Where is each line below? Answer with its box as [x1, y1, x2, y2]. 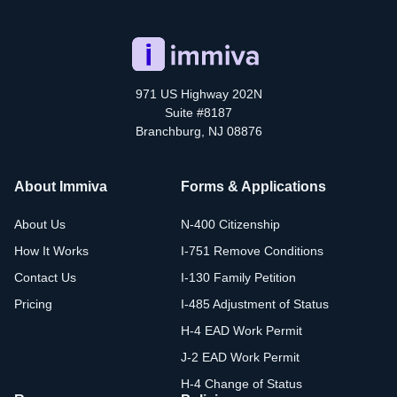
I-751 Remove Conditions [181, 243, 323, 258]
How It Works [14, 243, 89, 258]
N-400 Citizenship [181, 216, 280, 231]
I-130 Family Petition [181, 269, 296, 284]
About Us [14, 216, 66, 231]
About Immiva [14, 178, 107, 194]
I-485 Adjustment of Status [181, 296, 329, 311]
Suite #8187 [165, 105, 232, 120]
